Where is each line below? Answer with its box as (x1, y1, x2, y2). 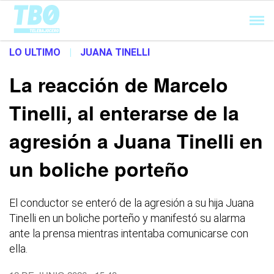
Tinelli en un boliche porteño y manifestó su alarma (9, 212, 245, 224)
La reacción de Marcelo (9, 70, 228, 98)
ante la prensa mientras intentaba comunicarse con (9, 227, 248, 240)
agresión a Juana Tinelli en (9, 127, 263, 155)
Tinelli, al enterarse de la (9, 98, 239, 127)
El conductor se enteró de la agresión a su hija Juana (9, 196, 254, 209)
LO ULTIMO (9, 46, 61, 58)
